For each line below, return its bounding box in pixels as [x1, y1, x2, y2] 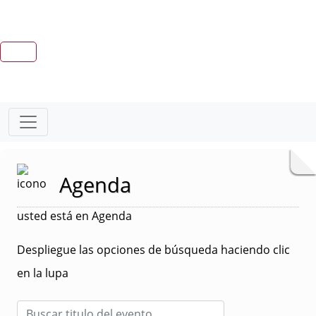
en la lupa [17, 265, 68, 281]
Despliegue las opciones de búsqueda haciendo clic [17, 242, 290, 257]
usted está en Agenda [17, 208, 132, 224]
